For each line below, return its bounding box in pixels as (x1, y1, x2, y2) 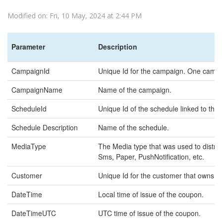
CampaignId (11, 66, 50, 76)
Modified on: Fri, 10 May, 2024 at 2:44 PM (7, 11, 142, 20)
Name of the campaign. (98, 85, 171, 95)
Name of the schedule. (98, 122, 169, 132)
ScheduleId (11, 104, 47, 113)
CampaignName (11, 85, 62, 95)
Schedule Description (11, 122, 78, 132)
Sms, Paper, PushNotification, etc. (98, 152, 206, 162)
